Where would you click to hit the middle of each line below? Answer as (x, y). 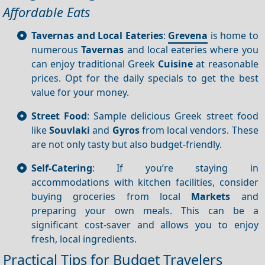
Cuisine (176, 64)
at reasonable (226, 64)
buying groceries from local (112, 196)
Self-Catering (62, 168)
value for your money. (80, 92)
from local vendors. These (199, 130)
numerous (56, 49)
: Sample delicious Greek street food (173, 116)
